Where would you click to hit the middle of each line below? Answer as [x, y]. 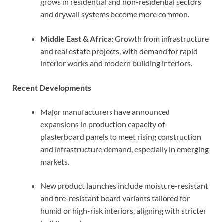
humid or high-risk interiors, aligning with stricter [123, 210]
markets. [55, 161]
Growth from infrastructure [161, 38]
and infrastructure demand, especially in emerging [124, 149]
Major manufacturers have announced [105, 111]
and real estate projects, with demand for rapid [119, 51]
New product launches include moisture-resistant [124, 185]
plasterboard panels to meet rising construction [121, 136]
